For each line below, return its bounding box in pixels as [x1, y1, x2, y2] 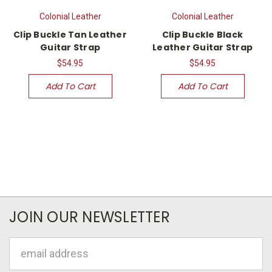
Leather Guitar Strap [152, 41, 253, 53]
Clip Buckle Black [161, 28, 243, 41]
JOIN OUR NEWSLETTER [9, 206, 170, 227]
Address [9, 255, 50, 268]
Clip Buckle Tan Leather [13, 28, 127, 41]
